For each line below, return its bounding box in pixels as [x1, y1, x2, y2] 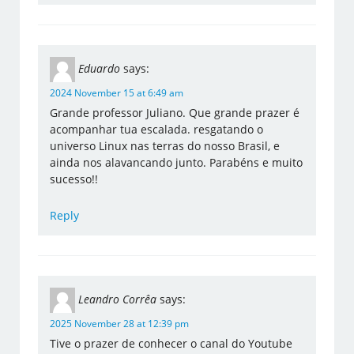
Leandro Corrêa [78, 292, 157, 307]
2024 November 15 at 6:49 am [50, 86, 184, 100]
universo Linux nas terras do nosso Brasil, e [50, 138, 281, 154]
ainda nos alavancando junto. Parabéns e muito [50, 155, 303, 171]
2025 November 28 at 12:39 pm [50, 317, 190, 331]
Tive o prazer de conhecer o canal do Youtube [50, 336, 293, 352]
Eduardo [78, 61, 121, 77]
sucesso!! [50, 171, 99, 187]
